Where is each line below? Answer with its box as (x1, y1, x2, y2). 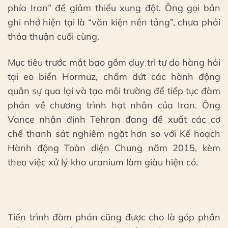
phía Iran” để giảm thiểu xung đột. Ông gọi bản (8, 2, 220, 14)
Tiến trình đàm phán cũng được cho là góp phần (8, 211, 220, 223)
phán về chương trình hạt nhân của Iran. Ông (8, 99, 220, 111)
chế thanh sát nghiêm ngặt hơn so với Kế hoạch (8, 128, 220, 140)
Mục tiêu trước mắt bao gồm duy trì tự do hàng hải (8, 56, 220, 69)
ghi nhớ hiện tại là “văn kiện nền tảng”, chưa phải (8, 16, 220, 28)
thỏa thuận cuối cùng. (8, 31, 99, 43)
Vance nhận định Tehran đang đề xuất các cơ (8, 113, 220, 126)
